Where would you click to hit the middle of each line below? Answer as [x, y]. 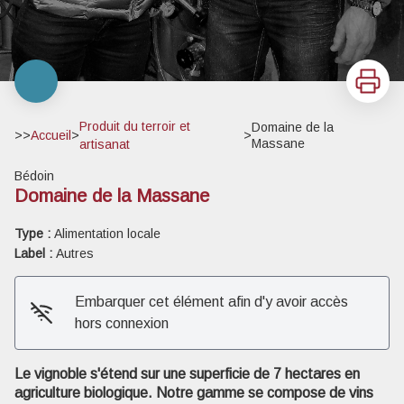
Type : [34, 234]
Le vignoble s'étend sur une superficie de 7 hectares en [187, 374]
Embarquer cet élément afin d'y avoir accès [211, 302]
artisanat [105, 145]
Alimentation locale [107, 234]
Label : [35, 254]
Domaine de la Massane [112, 196]
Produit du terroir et [135, 127]
